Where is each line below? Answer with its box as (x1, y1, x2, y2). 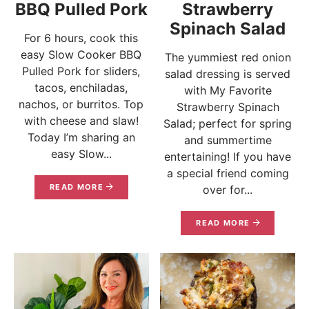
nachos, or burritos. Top (19, 97, 144, 112)
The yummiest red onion (164, 50, 291, 65)
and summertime (183, 133, 272, 148)
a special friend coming (166, 166, 289, 181)
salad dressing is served (165, 67, 291, 81)
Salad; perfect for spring (163, 117, 292, 131)
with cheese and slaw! (23, 114, 139, 128)
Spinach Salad (170, 19, 286, 39)
